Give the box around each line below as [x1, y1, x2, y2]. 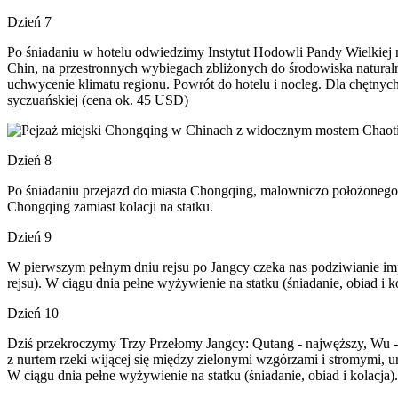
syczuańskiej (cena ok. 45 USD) [7, 92, 188, 107]
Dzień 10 [7, 306, 59, 321]
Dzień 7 [7, 14, 52, 29]
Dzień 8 [7, 153, 52, 168]
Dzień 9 [7, 229, 52, 244]
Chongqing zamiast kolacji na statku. [7, 199, 213, 214]
